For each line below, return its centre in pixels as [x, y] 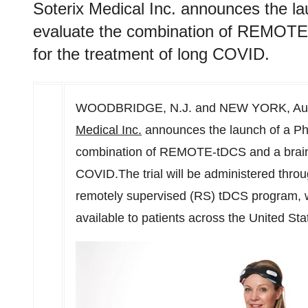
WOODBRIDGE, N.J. [134, 108]
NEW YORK [253, 108]
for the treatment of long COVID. [151, 54]
